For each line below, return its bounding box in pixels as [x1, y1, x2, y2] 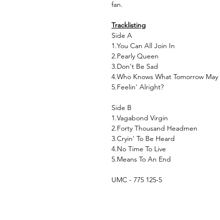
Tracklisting [111, 21, 146, 30]
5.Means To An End [111, 155, 171, 164]
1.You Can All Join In [111, 41, 177, 51]
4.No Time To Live [111, 144, 168, 154]
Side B [111, 103, 132, 112]
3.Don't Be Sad [111, 62, 160, 71]
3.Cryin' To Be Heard [111, 134, 177, 143]
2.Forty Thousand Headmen [111, 124, 199, 133]
